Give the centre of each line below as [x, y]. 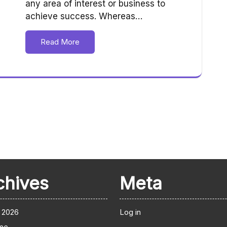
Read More [60, 42]
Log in [130, 212]
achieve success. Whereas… [84, 16]
